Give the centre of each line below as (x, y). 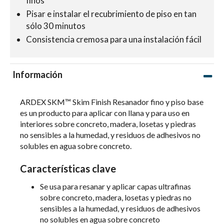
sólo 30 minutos (56, 26)
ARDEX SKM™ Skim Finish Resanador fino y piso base (112, 101)
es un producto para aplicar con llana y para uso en (105, 112)
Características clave (68, 168)
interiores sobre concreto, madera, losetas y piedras (108, 123)
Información (37, 74)
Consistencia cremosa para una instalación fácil (114, 39)
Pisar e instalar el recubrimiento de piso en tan (111, 14)
